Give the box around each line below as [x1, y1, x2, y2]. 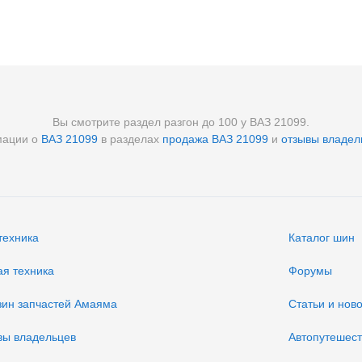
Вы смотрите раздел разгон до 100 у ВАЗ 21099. [53, 116, 309, 129]
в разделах [98, 133, 162, 146]
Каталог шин [288, 231, 355, 245]
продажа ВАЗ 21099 [162, 133, 268, 146]
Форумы [288, 264, 332, 278]
